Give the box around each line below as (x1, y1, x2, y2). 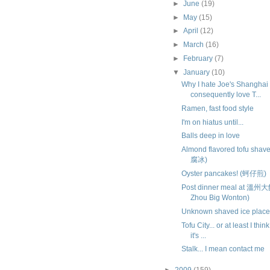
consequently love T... (190, 90, 262, 98)
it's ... (190, 231, 207, 239)
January (183, 67, 212, 76)
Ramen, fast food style (181, 104, 254, 112)
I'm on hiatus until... (181, 118, 244, 126)
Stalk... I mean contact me (181, 245, 265, 253)
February (183, 54, 215, 63)
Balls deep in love (181, 131, 240, 140)
